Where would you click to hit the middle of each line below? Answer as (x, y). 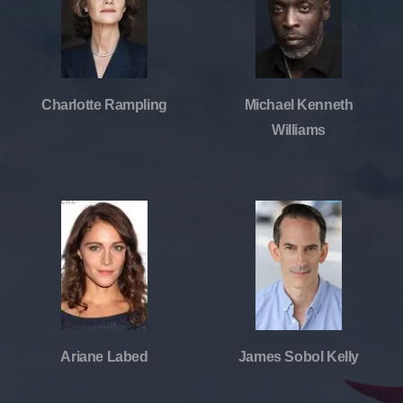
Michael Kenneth (299, 104)
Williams (299, 130)
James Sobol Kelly (299, 356)
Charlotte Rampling (104, 104)
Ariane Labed (104, 356)
